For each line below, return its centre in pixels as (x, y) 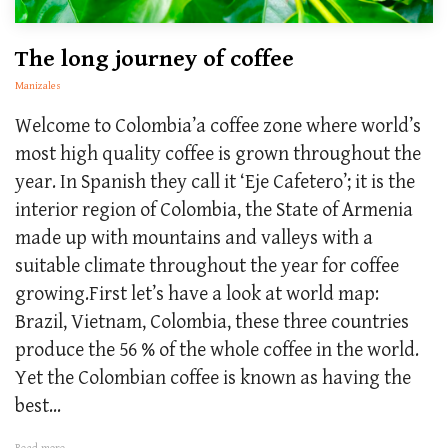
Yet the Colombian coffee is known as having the (213, 378)
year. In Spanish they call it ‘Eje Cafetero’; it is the (215, 182)
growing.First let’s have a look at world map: (197, 294)
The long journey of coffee (154, 58)
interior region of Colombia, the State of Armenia (214, 210)
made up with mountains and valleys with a (194, 238)
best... (38, 406)
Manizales (38, 85)
